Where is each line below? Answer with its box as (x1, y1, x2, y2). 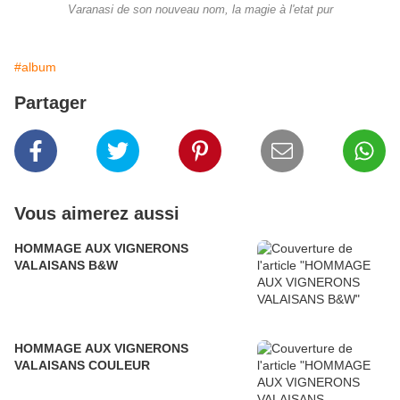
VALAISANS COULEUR (88, 358, 150, 373)
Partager (14, 93, 87, 113)
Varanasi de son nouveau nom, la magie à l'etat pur (67, 4, 333, 17)
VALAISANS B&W (14, 258, 118, 273)
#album (14, 60, 56, 75)
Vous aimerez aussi (14, 204, 179, 224)
